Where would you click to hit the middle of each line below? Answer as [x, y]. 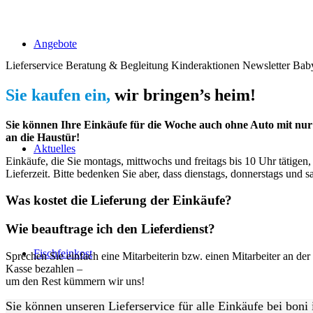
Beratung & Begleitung [117, 65]
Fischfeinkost [63, 253]
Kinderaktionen [205, 65]
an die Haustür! [43, 137]
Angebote [55, 44]
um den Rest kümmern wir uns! [75, 281]
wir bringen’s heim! [183, 95]
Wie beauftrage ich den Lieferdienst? [110, 229]
